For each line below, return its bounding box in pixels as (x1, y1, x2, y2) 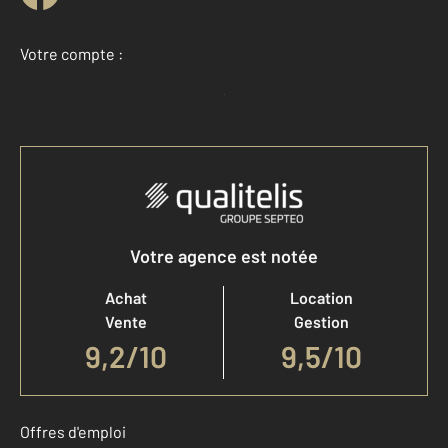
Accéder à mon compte (152, 84, 306, 103)
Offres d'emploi (20, 422, 126, 441)
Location (290, 288, 353, 307)
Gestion (294, 312, 349, 331)
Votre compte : (20, 44, 123, 63)
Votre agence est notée (130, 245, 318, 267)
